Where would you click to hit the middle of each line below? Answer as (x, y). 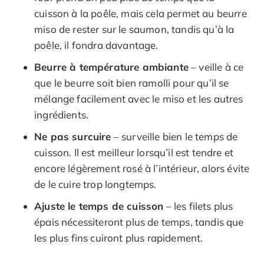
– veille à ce (216, 67)
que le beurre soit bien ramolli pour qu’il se (132, 82)
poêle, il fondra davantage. (96, 45)
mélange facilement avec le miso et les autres (139, 98)
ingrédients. (62, 114)
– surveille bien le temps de (174, 136)
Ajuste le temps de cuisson (99, 206)
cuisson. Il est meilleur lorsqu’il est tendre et (134, 152)
